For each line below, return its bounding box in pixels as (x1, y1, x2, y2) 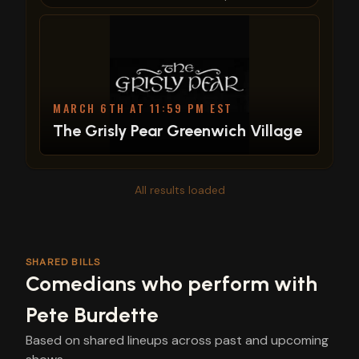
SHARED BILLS (26, 256, 101, 268)
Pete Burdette (26, 302, 159, 328)
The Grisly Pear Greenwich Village (53, 121, 302, 140)
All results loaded (134, 183, 225, 197)
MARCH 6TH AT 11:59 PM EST (53, 99, 233, 116)
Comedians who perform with (26, 271, 317, 296)
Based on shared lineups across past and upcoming (26, 332, 329, 349)
